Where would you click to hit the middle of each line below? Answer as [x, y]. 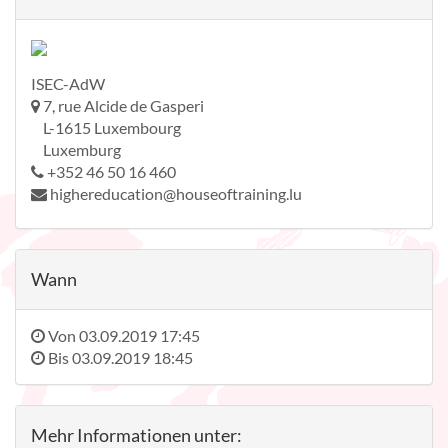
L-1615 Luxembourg [106, 128]
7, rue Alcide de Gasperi [123, 106]
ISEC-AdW [68, 84]
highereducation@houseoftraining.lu [176, 194]
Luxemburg [76, 150]
